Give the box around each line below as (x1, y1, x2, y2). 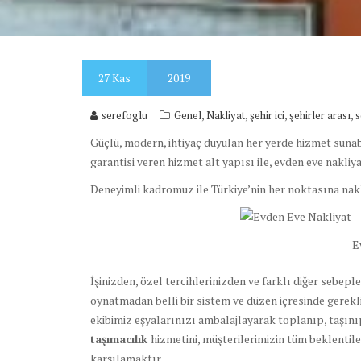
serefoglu (102, 108, 147, 122)
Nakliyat (206, 108, 245, 122)
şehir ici (250, 108, 284, 122)
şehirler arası (289, 108, 351, 122)
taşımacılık (90, 331, 151, 347)
